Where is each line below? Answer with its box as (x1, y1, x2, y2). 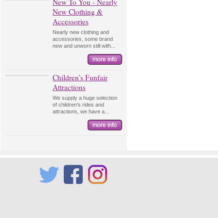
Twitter (39, 185, 55, 191)
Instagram (88, 185, 112, 191)
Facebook (64, 185, 88, 191)
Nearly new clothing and (53, 29, 109, 35)
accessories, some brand (53, 36, 113, 42)
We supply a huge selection (53, 95, 117, 101)
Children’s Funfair (53, 73, 108, 82)
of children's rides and (53, 102, 104, 108)
